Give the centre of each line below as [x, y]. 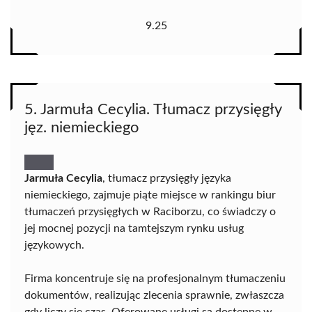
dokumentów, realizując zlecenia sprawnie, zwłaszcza [154, 296]
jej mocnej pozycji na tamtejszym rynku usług [134, 229]
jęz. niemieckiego [81, 128]
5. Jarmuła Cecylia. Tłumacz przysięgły [153, 110]
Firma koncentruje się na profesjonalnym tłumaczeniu [155, 279]
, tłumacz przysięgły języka [167, 179]
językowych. [54, 245]
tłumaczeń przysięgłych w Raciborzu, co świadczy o [150, 212]
